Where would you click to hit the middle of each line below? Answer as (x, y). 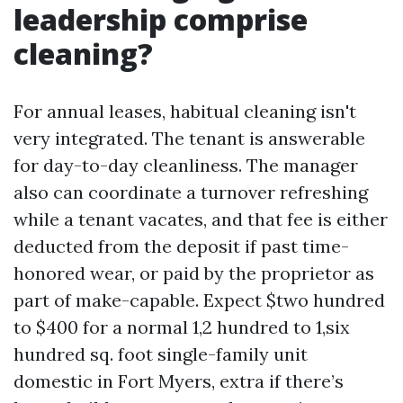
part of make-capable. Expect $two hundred (199, 300)
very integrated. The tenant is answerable (189, 138)
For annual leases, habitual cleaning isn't (185, 111)
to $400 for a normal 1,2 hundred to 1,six (182, 327)
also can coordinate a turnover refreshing (191, 192)
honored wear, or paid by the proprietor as (194, 273)
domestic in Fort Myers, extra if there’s (179, 381)
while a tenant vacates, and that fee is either (201, 219)
